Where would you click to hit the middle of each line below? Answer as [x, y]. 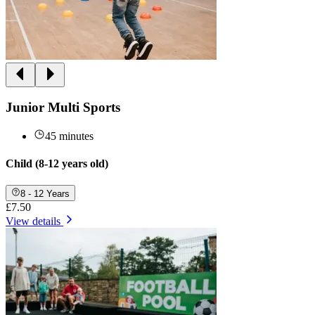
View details [33, 221]
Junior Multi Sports [63, 108]
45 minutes [69, 136]
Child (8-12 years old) [57, 164]
